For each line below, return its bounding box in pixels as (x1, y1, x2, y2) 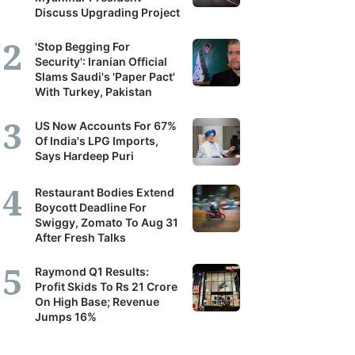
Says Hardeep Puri (35, 149, 134, 162)
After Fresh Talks (35, 231, 126, 244)
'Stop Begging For (35, 40, 130, 53)
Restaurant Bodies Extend (35, 185, 174, 199)
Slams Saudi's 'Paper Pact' (35, 70, 175, 83)
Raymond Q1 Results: (35, 265, 149, 278)
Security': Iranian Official (35, 55, 167, 68)
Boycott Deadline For (35, 200, 147, 214)
